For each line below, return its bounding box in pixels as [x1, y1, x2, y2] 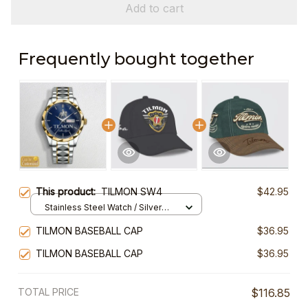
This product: [36, 186, 101, 198]
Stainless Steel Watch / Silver [45, 201, 162, 212]
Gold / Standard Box [45, 214, 125, 225]
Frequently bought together [18, 49, 254, 69]
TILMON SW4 [101, 186, 162, 198]
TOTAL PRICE [18, 286, 79, 298]
